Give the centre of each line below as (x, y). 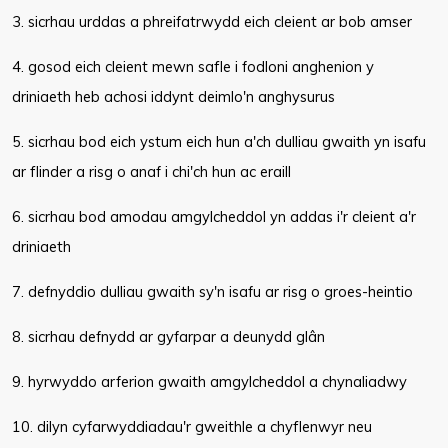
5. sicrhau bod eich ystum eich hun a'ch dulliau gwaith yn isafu (219, 141)
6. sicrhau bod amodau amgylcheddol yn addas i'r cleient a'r (214, 216)
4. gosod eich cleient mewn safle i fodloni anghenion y (193, 66)
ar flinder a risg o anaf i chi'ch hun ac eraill (151, 171)
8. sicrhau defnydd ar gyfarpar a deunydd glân (168, 336)
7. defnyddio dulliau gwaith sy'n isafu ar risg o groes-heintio (212, 291)
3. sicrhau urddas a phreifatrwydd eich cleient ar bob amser (212, 21)
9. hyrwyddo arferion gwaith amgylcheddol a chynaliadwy (209, 381)
